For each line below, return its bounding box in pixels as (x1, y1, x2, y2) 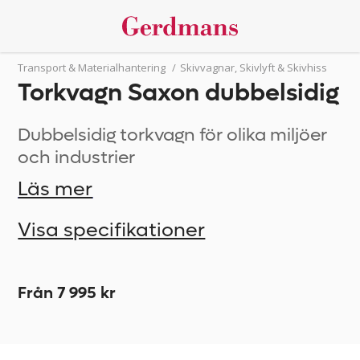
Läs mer (18, 177, 93, 202)
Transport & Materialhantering (18, 60, 166, 75)
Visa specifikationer (18, 218, 206, 243)
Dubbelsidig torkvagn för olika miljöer (18, 124, 328, 146)
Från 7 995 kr (18, 283, 117, 304)
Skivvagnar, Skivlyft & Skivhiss (180, 60, 328, 75)
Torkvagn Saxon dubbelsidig (18, 77, 340, 108)
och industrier (18, 146, 136, 169)
